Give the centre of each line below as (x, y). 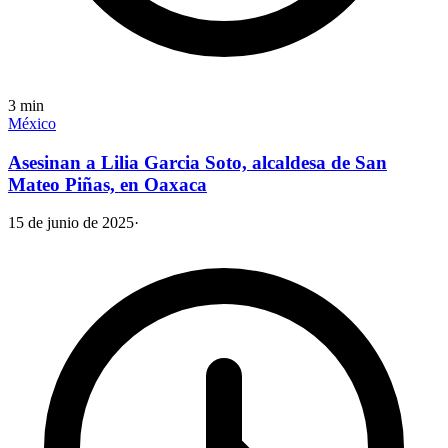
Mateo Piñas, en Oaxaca (107, 184)
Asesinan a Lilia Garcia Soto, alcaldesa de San (197, 162)
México (32, 123)
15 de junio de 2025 (71, 223)
